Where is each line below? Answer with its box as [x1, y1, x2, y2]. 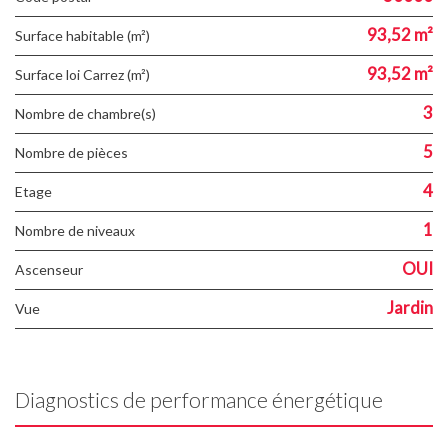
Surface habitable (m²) [23, 27, 150, 45]
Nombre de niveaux [25, 222, 135, 240]
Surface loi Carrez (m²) [23, 66, 150, 84]
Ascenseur [25, 261, 83, 279]
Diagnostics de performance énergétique [30, 387, 383, 413]
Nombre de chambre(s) [25, 105, 156, 123]
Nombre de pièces [25, 144, 128, 162]
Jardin [387, 297, 433, 319]
